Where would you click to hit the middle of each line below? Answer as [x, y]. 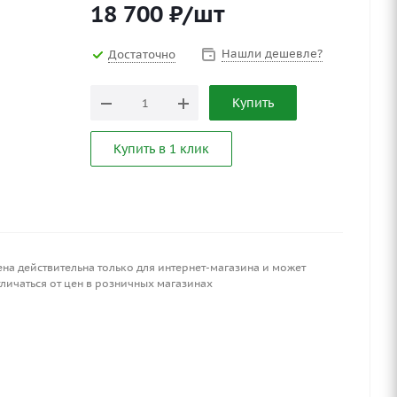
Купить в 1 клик [161, 149]
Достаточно [142, 54]
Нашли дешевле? [272, 54]
